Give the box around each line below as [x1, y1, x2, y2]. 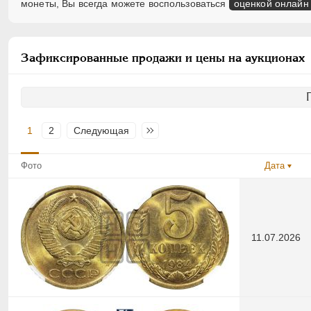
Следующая [74, 125, 129, 137]
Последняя [149, 125, 199, 137]
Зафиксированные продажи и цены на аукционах [21, 51, 305, 65]
